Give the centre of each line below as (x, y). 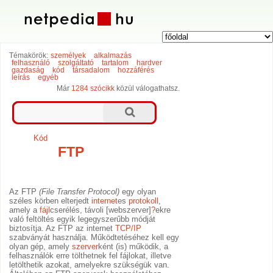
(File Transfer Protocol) (80, 192)
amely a (25, 210)
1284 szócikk (93, 89)
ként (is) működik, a (133, 247)
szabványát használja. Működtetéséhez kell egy (94, 238)
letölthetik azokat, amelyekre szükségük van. (90, 265)
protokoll (144, 201)
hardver (149, 63)
